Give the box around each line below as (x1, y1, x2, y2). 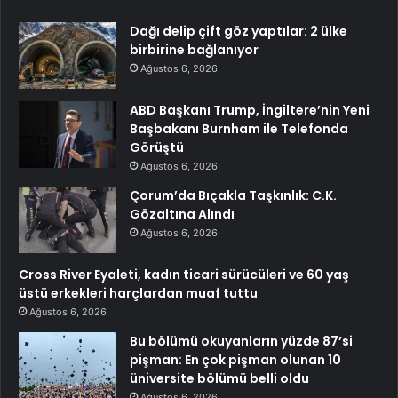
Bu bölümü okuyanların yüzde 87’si (130, 332, 353, 351)
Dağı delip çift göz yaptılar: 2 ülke (130, 22, 347, 41)
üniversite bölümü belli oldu (130, 370, 309, 388)
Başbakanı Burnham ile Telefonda (130, 120, 348, 139)
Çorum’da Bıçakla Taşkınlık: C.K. (130, 187, 337, 205)
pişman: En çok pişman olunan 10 (130, 351, 341, 370)
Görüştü (130, 139, 184, 157)
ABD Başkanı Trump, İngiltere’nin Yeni (130, 101, 370, 120)
